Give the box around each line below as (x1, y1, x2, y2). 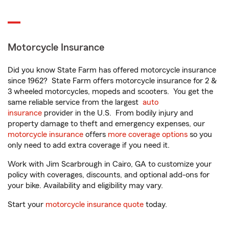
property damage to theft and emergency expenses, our (8, 120, 205, 128)
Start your (8, 200, 45, 209)
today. (144, 200, 167, 209)
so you (188, 130, 212, 139)
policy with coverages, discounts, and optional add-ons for (8, 171, 210, 179)
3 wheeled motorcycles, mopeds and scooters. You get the (8, 87, 213, 96)
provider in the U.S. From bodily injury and (42, 109, 193, 118)
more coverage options (108, 130, 188, 139)
